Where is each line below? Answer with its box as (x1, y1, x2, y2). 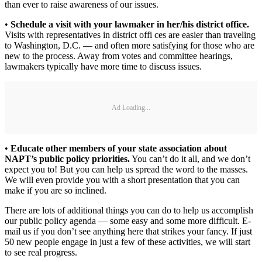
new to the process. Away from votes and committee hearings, (5, 51, 233, 61)
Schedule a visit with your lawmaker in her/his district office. (11, 19, 249, 30)
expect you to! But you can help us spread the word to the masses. (5, 164, 248, 175)
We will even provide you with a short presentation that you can (5, 175, 240, 185)
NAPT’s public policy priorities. (5, 154, 130, 164)
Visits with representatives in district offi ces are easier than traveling (5, 30, 256, 40)
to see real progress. (5, 247, 77, 258)
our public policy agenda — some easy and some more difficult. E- (5, 216, 251, 226)
